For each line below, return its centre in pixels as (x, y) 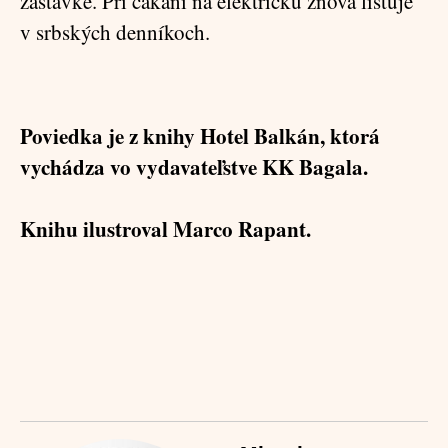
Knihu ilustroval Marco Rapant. (165, 229)
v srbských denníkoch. (115, 32)
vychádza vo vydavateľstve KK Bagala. (194, 167)
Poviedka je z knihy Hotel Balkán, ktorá (200, 136)
